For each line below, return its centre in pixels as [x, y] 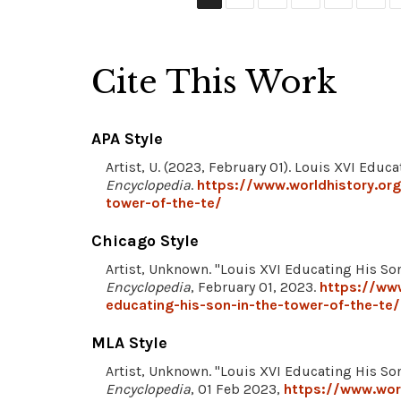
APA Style [127, 138]
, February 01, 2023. [255, 286]
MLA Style [129, 342]
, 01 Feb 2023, [237, 388]
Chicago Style [145, 240]
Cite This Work [214, 81]
